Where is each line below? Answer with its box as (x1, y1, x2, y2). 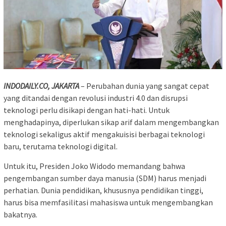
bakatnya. (4, 209, 37, 219)
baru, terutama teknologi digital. (4, 141, 118, 151)
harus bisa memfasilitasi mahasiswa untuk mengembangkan (4, 197, 213, 207)
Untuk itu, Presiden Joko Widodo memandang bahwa (4, 160, 185, 171)
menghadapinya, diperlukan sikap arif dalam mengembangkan (4, 117, 219, 127)
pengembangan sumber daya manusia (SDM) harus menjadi (4, 173, 206, 183)
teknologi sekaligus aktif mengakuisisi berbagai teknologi (4, 129, 205, 139)
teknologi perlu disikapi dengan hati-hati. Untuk (4, 104, 169, 115)
